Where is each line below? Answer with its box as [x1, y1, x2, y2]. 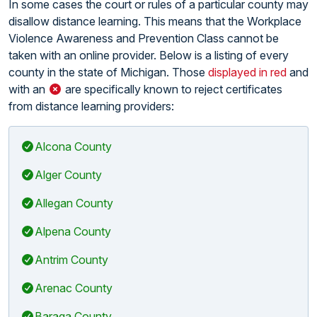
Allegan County [35, 195, 113, 210]
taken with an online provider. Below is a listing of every [8, 47, 289, 62]
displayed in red [208, 64, 287, 79]
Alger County [35, 167, 102, 182]
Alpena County [35, 224, 111, 238]
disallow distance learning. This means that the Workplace [8, 13, 301, 28]
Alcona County [35, 139, 112, 154]
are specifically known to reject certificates [62, 81, 282, 96]
